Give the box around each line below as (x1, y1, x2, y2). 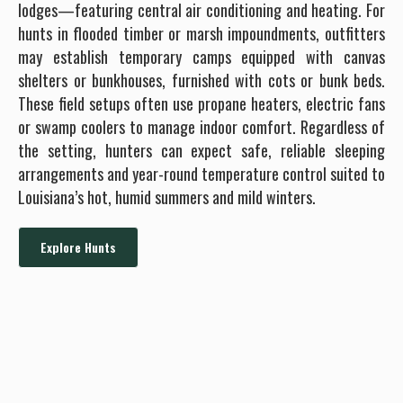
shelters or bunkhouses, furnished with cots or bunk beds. (18, 67, 385, 92)
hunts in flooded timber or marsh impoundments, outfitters (18, 21, 385, 45)
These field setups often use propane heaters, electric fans (18, 91, 385, 115)
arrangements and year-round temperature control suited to (18, 161, 385, 185)
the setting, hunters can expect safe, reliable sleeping (18, 138, 385, 162)
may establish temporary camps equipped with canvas (18, 44, 385, 68)
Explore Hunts (40, 237, 116, 256)
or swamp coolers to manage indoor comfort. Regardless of (18, 114, 385, 139)
